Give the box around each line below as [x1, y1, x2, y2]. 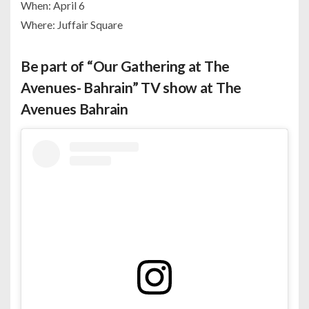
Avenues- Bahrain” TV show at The [21, 78, 242, 96]
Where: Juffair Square [21, 17, 123, 31]
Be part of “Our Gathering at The [21, 57, 230, 74]
